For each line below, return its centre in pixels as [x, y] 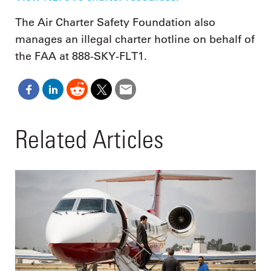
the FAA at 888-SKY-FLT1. [81, 56]
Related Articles [89, 139]
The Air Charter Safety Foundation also [115, 22]
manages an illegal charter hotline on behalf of [135, 39]
